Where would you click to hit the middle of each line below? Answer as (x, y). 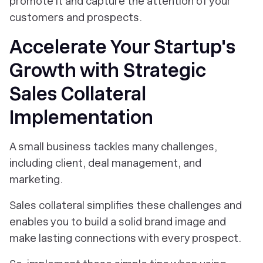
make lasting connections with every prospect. (125, 238)
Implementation (81, 118)
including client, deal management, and (105, 163)
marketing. (36, 180)
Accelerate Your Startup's (122, 47)
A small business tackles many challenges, (113, 147)
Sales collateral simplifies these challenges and (126, 205)
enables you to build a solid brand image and (118, 222)
